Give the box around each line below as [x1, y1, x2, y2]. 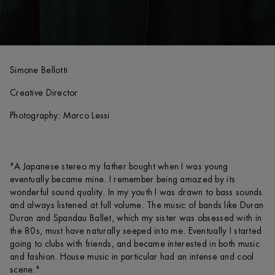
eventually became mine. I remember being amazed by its [10, 175, 236, 184]
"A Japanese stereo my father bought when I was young [10, 162, 228, 171]
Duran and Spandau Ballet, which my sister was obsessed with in [10, 214, 262, 223]
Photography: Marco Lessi [10, 111, 110, 120]
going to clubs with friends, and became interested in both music [10, 239, 260, 249]
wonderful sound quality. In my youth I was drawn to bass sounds [10, 188, 263, 197]
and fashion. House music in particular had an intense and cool [10, 252, 254, 261]
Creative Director [10, 88, 78, 98]
